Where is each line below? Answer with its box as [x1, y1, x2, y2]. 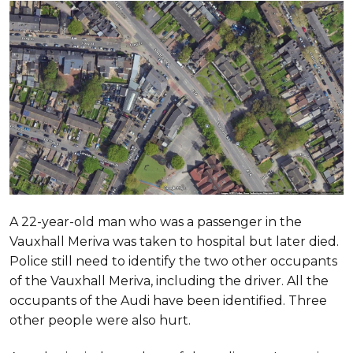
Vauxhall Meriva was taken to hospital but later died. [9, 233, 339, 249]
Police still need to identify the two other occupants [9, 253, 337, 269]
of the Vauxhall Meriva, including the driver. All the [9, 273, 329, 288]
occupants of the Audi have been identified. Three [9, 292, 327, 308]
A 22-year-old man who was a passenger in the [9, 214, 302, 229]
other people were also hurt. [9, 312, 191, 328]
